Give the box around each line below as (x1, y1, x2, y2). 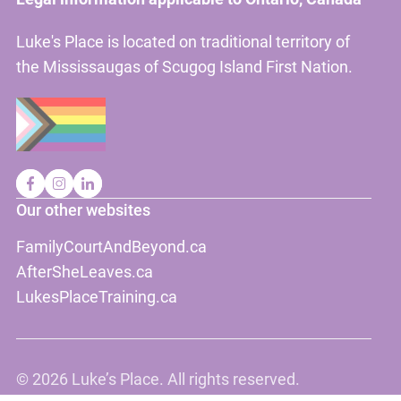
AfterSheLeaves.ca (15, 261, 153, 281)
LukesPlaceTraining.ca (15, 286, 177, 306)
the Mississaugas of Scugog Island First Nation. (15, 57, 353, 77)
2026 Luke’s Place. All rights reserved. (31, 370, 300, 389)
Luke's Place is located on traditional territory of (15, 32, 350, 52)
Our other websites (15, 200, 150, 219)
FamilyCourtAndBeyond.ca (15, 236, 207, 256)
